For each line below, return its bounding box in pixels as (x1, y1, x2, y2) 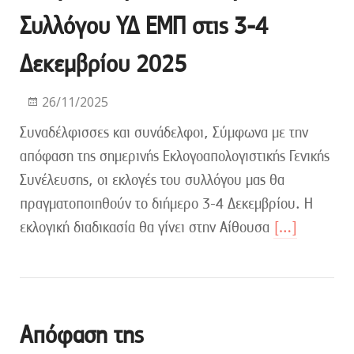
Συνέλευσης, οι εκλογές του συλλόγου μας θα (20, 170, 284, 189)
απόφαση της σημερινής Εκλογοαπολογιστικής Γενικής (20, 146, 330, 165)
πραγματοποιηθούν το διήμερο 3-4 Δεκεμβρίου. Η (20, 194, 313, 213)
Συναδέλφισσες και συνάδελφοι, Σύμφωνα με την (20, 122, 308, 141)
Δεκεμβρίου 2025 (20, 48, 186, 78)
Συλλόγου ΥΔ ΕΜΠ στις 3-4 (20, 10, 268, 40)
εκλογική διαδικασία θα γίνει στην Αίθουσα (20, 217, 273, 236)
